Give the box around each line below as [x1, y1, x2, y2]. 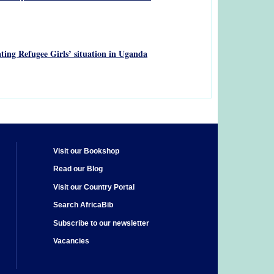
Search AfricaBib [53, 201, 113, 210]
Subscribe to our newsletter [53, 218, 149, 228]
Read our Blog [53, 165, 103, 174]
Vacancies [53, 237, 89, 246]
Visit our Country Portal [53, 182, 135, 191]
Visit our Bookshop [53, 146, 119, 155]
